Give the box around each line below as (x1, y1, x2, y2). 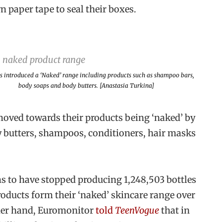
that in (159, 205, 190, 217)
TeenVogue (115, 205, 159, 217)
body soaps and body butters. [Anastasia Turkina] (18, 81, 154, 89)
